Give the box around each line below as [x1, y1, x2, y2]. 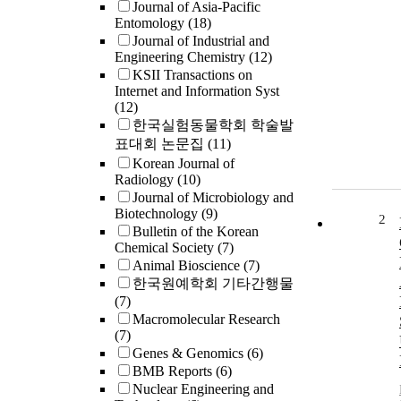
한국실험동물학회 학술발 [132, 117, 294, 133]
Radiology [115, 172, 177, 188]
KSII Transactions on [132, 67, 252, 83]
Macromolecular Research [132, 311, 280, 328]
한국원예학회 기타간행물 [132, 276, 294, 292]
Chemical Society [115, 240, 218, 256]
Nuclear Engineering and [132, 381, 274, 397]
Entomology [115, 15, 188, 31]
